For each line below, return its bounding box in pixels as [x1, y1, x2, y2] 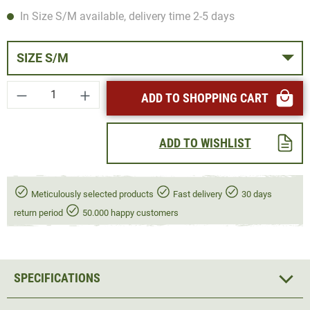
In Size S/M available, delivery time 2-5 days [17, 9, 235, 23]
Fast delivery [171, 188, 224, 199]
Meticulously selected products [29, 188, 156, 199]
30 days [239, 188, 272, 199]
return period [14, 207, 65, 218]
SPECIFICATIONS [14, 271, 100, 286]
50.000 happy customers [80, 207, 179, 218]
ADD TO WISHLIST [158, 135, 251, 150]
